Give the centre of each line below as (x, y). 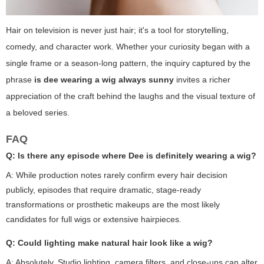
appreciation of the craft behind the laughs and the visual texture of (131, 96)
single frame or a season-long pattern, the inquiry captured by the (128, 63)
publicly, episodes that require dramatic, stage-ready (103, 189)
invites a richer (202, 79)
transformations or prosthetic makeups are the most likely (113, 204)
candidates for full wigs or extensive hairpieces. (94, 219)
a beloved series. (38, 112)
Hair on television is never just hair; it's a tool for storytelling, (117, 30)
